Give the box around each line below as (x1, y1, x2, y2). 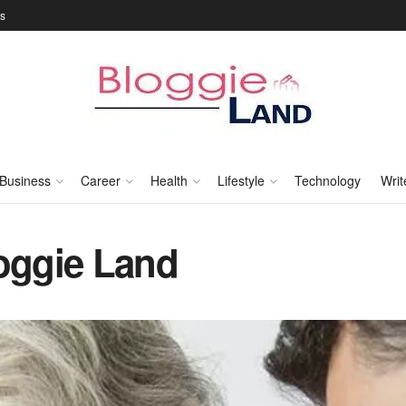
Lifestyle (217, 171, 265, 189)
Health (150, 171, 188, 189)
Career (80, 171, 121, 189)
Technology (294, 171, 361, 189)
